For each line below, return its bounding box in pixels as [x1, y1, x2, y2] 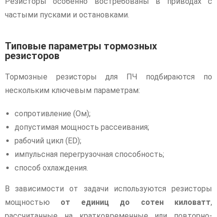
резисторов [5, 49, 60, 62]
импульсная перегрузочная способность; [15, 149, 164, 159]
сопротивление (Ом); [15, 108, 91, 118]
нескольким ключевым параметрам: [5, 85, 140, 95]
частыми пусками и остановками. [5, 10, 129, 19]
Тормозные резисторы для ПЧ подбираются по [5, 72, 212, 81]
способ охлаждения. [15, 163, 88, 172]
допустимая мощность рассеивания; [15, 122, 149, 132]
